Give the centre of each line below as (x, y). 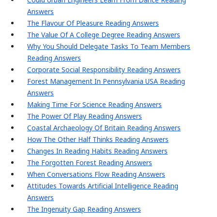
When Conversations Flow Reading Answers (96, 174)
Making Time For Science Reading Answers (94, 105)
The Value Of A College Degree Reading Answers (104, 35)
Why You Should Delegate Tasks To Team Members (109, 46)
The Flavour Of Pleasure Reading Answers (93, 23)
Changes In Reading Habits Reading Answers (97, 151)
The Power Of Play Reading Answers (85, 116)
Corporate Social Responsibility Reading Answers (104, 70)
